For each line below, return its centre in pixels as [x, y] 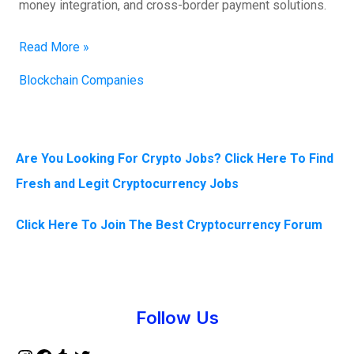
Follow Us [177, 318]
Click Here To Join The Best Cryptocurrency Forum [169, 224]
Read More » [54, 47]
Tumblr [84, 304]
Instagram [59, 304]
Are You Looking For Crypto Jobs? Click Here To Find [175, 158]
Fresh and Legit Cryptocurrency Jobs [127, 183]
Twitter [102, 304]
